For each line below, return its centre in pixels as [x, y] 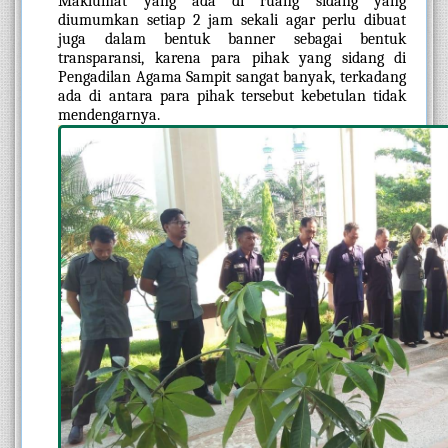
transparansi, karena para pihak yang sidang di [232, 57]
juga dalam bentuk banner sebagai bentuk [232, 38]
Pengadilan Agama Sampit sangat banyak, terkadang [232, 76]
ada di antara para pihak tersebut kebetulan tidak [232, 95]
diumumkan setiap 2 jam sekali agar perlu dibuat [232, 19]
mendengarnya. [109, 114]
